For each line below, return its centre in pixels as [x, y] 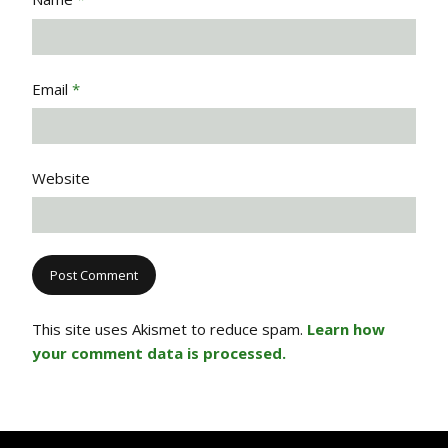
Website [61, 178]
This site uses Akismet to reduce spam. [169, 329]
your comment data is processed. [159, 353]
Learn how [346, 329]
